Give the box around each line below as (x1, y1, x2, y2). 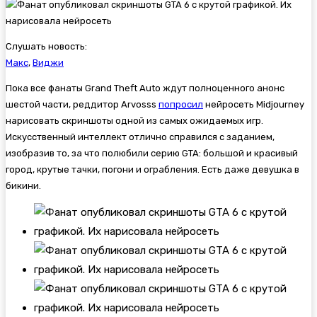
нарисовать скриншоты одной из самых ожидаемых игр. (6, 115, 263, 126)
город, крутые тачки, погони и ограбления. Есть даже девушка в (6, 163, 299, 175)
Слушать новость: (6, 40, 87, 52)
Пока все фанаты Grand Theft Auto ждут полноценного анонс (6, 82, 284, 93)
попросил (158, 98, 203, 110)
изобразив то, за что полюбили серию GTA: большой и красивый (6, 147, 298, 158)
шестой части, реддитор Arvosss (6, 98, 158, 110)
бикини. (6, 180, 41, 191)
